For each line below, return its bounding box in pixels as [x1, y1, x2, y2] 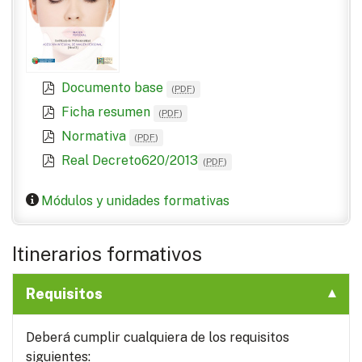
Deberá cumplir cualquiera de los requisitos [26, 330, 289, 346]
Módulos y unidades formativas [41, 193, 230, 209]
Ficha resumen [61, 104, 154, 120]
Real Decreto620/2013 [61, 153, 198, 169]
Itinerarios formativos [12, 242, 202, 266]
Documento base [61, 80, 166, 96]
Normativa [61, 128, 129, 145]
